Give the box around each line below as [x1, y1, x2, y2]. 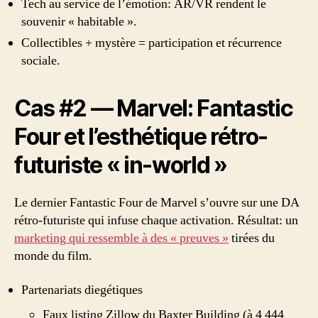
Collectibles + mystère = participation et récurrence [21, 35, 282, 51]
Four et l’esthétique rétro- [14, 123, 268, 150]
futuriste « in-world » [14, 151, 227, 179]
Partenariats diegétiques [21, 281, 143, 298]
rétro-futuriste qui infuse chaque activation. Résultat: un [14, 212, 298, 229]
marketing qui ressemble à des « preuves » [14, 230, 229, 246]
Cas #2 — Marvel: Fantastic [14, 94, 293, 122]
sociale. [21, 53, 60, 69]
